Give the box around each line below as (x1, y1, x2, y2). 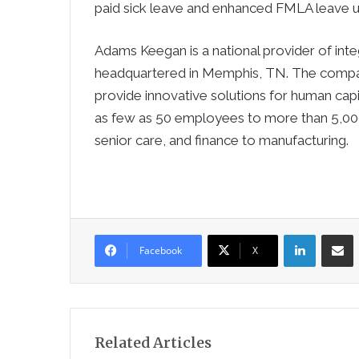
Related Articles (95, 333, 212, 352)
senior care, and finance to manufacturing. (95, 132, 349, 148)
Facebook (139, 244, 182, 257)
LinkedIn (315, 228, 356, 240)
